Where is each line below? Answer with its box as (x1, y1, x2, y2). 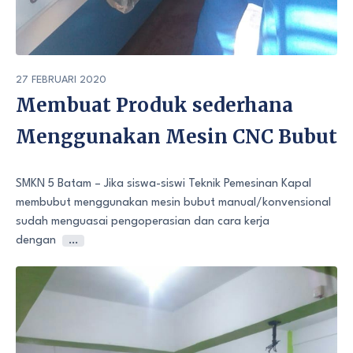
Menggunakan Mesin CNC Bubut (16, 124, 337, 149)
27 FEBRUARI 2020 (16, 74, 106, 85)
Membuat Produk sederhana (16, 92, 293, 117)
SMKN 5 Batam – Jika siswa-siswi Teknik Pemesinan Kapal (16, 177, 311, 190)
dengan (16, 234, 56, 247)
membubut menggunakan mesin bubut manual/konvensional (16, 196, 331, 209)
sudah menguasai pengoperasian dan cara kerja (16, 215, 269, 228)
